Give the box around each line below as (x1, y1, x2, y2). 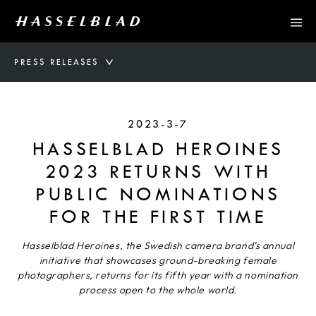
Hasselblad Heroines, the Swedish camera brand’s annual (21, 239, 295, 252)
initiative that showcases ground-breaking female (39, 254, 277, 267)
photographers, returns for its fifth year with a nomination (17, 269, 299, 281)
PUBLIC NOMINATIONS (35, 183, 281, 205)
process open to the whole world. (79, 284, 237, 296)
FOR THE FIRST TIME (49, 206, 267, 228)
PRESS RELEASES (14, 57, 99, 67)
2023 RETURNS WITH (44, 161, 272, 183)
